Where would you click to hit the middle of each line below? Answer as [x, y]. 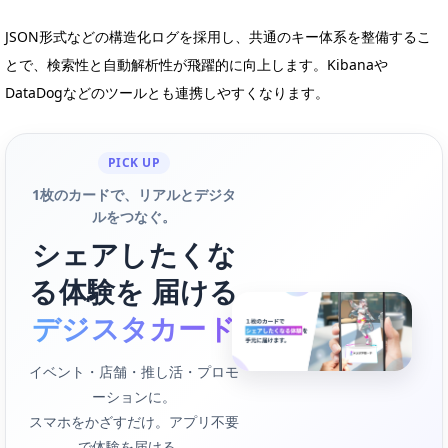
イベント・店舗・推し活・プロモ [134, 371]
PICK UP [134, 162]
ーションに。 [134, 396]
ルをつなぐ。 [134, 216]
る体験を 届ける [134, 290]
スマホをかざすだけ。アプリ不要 [134, 421]
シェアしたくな [134, 253]
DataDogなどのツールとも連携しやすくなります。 [167, 92]
